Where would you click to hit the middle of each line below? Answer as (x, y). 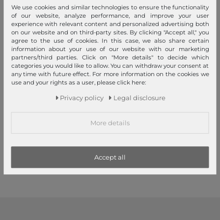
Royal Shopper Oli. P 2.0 (163, 110)
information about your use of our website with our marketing (110, 49)
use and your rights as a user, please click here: (78, 82)
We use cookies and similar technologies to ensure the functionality (110, 7)
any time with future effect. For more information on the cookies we (110, 74)
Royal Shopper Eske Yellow (57, 110)
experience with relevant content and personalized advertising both (110, 24)
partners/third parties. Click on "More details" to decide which (110, 57)
